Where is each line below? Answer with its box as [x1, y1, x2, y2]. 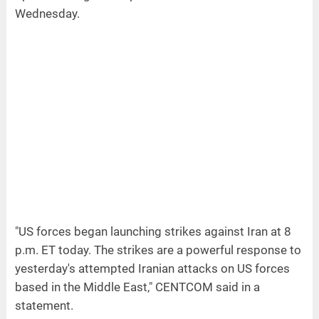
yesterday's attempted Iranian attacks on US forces [14, 261, 290, 276]
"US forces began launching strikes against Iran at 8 [14, 224, 291, 239]
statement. [14, 298, 73, 313]
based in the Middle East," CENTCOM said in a [14, 279, 260, 294]
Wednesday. [14, 6, 80, 21]
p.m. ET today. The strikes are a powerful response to [14, 242, 301, 257]
